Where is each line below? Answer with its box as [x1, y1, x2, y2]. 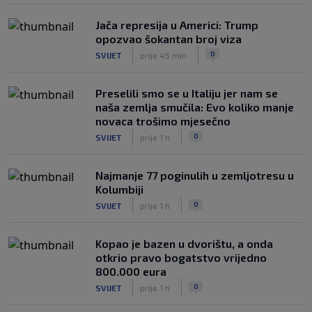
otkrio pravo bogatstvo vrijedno [95, 251, 267, 264]
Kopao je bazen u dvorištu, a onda [95, 237, 273, 250]
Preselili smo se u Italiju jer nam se [95, 86, 278, 100]
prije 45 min [140, 49, 187, 60]
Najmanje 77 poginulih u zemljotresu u [95, 169, 294, 182]
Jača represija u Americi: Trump [95, 18, 258, 31]
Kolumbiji [95, 182, 143, 196]
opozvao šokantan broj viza [95, 32, 242, 45]
